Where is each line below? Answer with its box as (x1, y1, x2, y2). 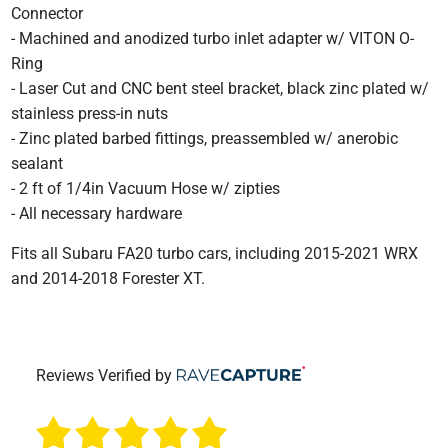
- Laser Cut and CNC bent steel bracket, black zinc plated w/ (11, 78, 430, 98)
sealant (11, 153, 64, 173)
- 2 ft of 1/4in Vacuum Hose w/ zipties (11, 178, 281, 198)
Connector (11, 3, 84, 23)
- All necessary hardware (11, 203, 183, 223)
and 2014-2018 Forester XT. (11, 268, 206, 288)
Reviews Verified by (36, 365, 173, 385)
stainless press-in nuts (11, 103, 169, 123)
